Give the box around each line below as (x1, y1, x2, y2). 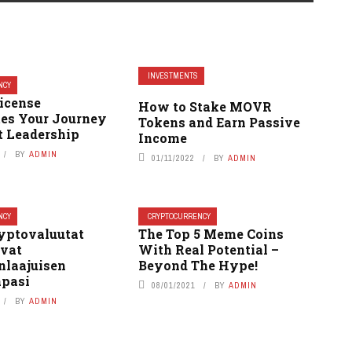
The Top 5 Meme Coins (137, 225, 284, 243)
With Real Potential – (137, 241, 279, 258)
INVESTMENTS (147, 71, 198, 81)
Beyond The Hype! (137, 257, 258, 274)
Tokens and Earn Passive (137, 114, 300, 130)
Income (137, 130, 187, 146)
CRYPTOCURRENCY (147, 211, 211, 222)
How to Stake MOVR (137, 98, 272, 115)
